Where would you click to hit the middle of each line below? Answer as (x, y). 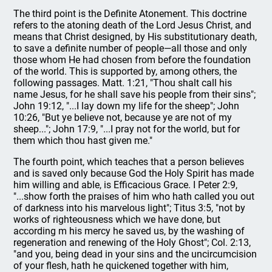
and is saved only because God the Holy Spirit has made (134, 173)
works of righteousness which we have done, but (117, 219)
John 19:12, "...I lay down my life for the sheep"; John (127, 106)
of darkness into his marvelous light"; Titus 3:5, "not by (130, 208)
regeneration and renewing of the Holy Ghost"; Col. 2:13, (132, 242)
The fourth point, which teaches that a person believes (129, 161)
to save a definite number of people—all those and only (131, 48)
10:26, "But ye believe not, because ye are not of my (123, 117)
